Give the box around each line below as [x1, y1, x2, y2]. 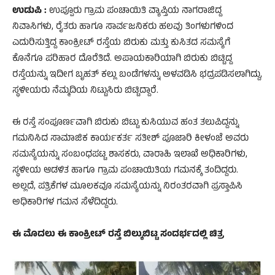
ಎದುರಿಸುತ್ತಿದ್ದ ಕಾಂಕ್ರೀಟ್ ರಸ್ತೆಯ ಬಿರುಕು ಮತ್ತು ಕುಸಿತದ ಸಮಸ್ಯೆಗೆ [12, 35, 230, 51]
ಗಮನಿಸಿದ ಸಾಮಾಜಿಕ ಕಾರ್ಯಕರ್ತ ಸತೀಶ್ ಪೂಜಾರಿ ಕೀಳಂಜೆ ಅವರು [12, 131, 249, 147]
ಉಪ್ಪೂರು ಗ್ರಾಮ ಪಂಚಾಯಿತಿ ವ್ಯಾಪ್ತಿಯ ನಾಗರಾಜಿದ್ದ [47, 3, 222, 19]
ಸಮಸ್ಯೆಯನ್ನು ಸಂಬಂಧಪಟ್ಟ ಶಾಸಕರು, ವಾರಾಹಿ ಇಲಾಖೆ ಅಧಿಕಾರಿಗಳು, [12, 147, 247, 163]
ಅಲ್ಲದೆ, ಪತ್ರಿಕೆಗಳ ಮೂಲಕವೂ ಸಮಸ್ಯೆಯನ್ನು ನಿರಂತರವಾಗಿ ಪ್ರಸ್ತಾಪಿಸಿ [12, 179, 242, 195]
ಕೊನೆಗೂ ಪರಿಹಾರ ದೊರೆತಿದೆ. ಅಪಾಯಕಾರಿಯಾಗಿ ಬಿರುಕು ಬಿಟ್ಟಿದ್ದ [12, 51, 232, 67]
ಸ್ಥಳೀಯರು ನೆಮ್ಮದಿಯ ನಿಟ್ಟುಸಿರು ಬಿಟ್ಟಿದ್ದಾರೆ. [12, 83, 158, 99]
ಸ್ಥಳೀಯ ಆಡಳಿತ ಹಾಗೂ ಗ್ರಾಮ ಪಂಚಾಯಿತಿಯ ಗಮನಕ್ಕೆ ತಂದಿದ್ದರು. [12, 163, 238, 179]
